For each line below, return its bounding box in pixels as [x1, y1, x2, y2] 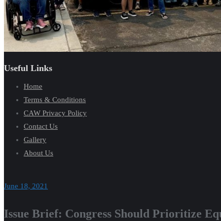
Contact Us [24, 122, 58, 130]
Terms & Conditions [24, 95, 86, 104]
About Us [24, 148, 53, 157]
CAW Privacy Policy [24, 109, 87, 117]
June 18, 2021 [4, 182, 48, 190]
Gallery [24, 135, 46, 144]
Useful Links [4, 63, 52, 73]
